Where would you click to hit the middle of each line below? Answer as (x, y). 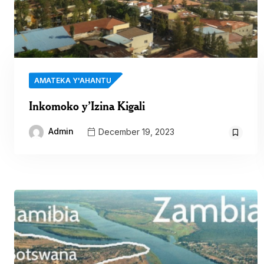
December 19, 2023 (135, 131)
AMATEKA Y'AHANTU (73, 81)
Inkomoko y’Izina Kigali (87, 106)
